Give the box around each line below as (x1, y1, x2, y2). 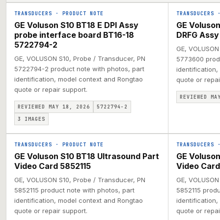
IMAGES (21, 116, 45, 122)
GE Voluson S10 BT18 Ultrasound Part (14, 151, 159, 161)
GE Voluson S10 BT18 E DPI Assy (14, 20, 138, 30)
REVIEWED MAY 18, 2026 (18, 104, 90, 110)
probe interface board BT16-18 (14, 30, 134, 40)
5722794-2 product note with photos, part (14, 65, 144, 73)
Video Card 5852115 (14, 161, 91, 171)
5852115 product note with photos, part (14, 186, 135, 194)
